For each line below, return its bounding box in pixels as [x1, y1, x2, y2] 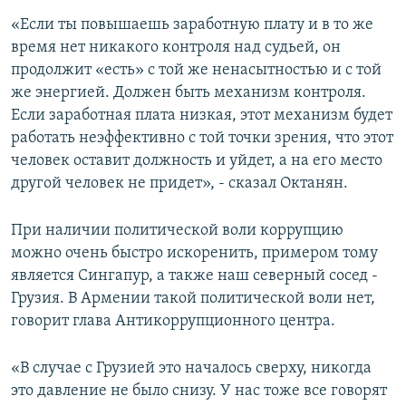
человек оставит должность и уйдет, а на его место [11, 152, 382, 170]
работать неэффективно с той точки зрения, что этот [11, 130, 393, 148]
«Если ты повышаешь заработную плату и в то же [11, 16, 373, 34]
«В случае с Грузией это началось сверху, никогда [11, 360, 372, 378]
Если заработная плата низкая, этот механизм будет [11, 107, 392, 125]
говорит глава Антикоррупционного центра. [11, 313, 335, 331]
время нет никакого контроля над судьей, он [11, 39, 341, 57]
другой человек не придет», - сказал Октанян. [11, 175, 348, 193]
